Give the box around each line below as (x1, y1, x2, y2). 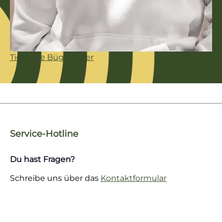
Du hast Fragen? (10, 155, 75, 165)
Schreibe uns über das (10, 173, 101, 183)
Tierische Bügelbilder (10, 52, 94, 62)
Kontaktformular (101, 173, 166, 183)
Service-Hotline (10, 128, 78, 139)
